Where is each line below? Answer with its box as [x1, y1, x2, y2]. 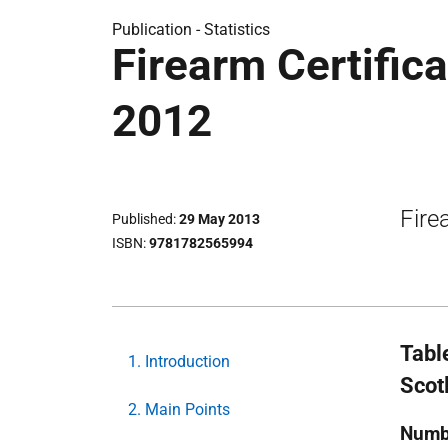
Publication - [112, 20, 204, 39]
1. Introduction [128, 351, 230, 371]
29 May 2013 [179, 211, 260, 228]
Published [112, 211, 173, 228]
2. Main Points [128, 399, 230, 419]
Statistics [204, 20, 270, 39]
